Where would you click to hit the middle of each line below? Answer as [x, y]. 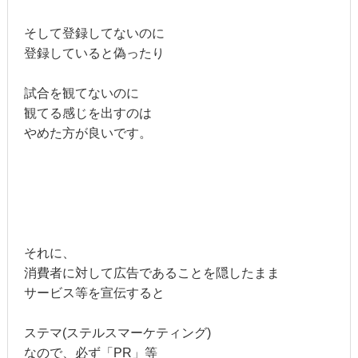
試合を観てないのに [81, 93]
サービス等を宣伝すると [94, 293]
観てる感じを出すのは [88, 113]
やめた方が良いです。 [88, 133]
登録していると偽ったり [94, 54]
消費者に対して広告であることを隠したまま [151, 273]
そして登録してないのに [94, 34]
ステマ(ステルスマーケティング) [117, 333]
